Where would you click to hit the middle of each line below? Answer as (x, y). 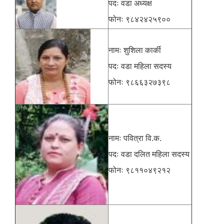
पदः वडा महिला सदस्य (140, 66)
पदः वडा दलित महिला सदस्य (150, 154)
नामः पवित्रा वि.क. (136, 138)
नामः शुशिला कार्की (135, 50)
